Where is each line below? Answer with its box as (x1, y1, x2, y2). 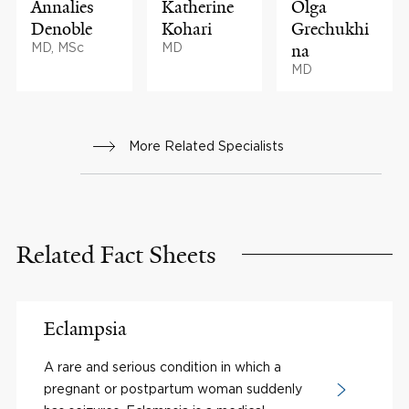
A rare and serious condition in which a (44, 359, 281, 373)
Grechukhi (291, 17, 370, 40)
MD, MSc (31, 39, 84, 54)
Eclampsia (44, 316, 126, 341)
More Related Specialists (129, 138, 285, 152)
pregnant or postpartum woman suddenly (44, 381, 302, 395)
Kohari (161, 17, 212, 40)
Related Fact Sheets (16, 238, 216, 270)
